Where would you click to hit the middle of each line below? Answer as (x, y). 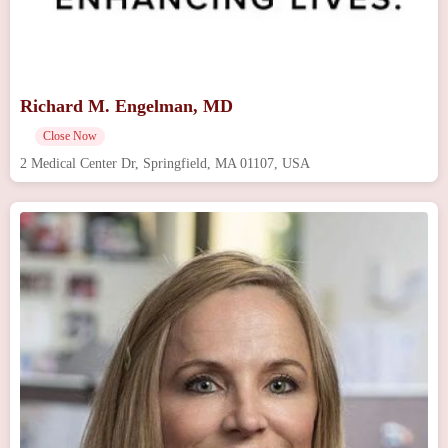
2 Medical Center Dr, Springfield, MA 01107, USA (165, 163)
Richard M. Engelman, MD (126, 105)
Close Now (70, 135)
